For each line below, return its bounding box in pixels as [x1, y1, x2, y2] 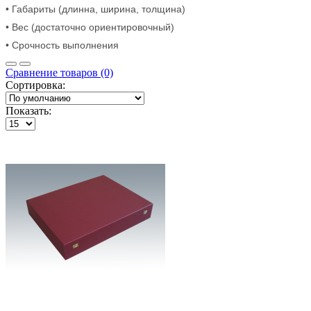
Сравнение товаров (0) [6, 66, 113, 78]
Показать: [6, 104, 51, 117]
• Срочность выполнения [6, 39, 119, 51]
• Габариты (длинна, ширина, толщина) [6, 3, 185, 15]
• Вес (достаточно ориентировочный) [6, 21, 174, 33]
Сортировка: [6, 78, 65, 91]
